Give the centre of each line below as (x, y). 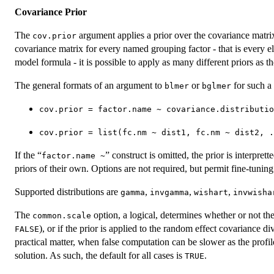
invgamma (169, 193)
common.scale (62, 216)
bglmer (217, 86)
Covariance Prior (51, 12)
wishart (211, 193)
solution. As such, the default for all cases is (100, 256)
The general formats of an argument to (90, 86)
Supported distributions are (68, 192)
